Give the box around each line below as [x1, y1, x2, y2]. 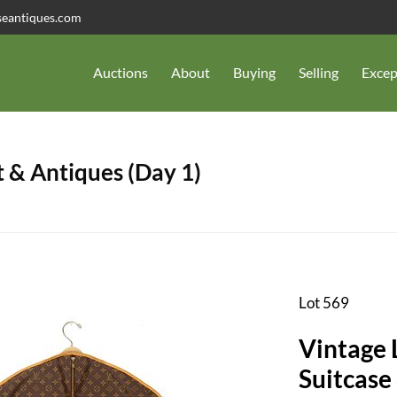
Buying [233, 64, 276, 82]
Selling [299, 64, 339, 82]
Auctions [93, 64, 148, 82]
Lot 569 [298, 292, 349, 312]
